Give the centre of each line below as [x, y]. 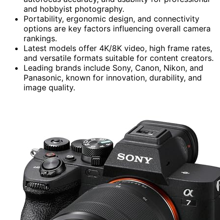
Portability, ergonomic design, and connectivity [111, 18]
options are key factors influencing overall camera [117, 28]
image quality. [49, 87]
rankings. [40, 38]
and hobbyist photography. [74, 9]
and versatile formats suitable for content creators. [119, 58]
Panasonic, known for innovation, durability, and [113, 77]
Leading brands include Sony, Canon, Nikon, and [113, 68]
